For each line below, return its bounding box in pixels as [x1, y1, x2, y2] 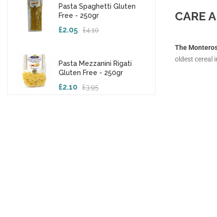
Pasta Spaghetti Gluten [59, 2, 136, 10]
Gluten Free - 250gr [59, 69, 123, 77]
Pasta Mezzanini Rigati [59, 60, 132, 67]
